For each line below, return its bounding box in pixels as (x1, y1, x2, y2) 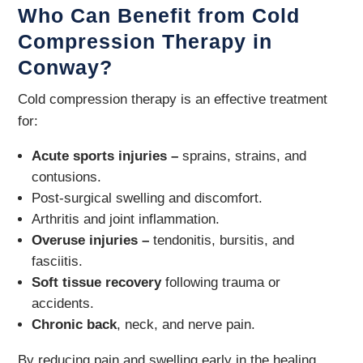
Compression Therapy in (18, 30, 273, 53)
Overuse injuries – (32, 233, 150, 248)
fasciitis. (32, 254, 83, 269)
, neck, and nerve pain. (117, 317, 256, 332)
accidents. (32, 296, 95, 311)
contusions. (32, 169, 102, 185)
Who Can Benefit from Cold (18, 4, 301, 27)
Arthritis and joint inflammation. (32, 211, 220, 227)
